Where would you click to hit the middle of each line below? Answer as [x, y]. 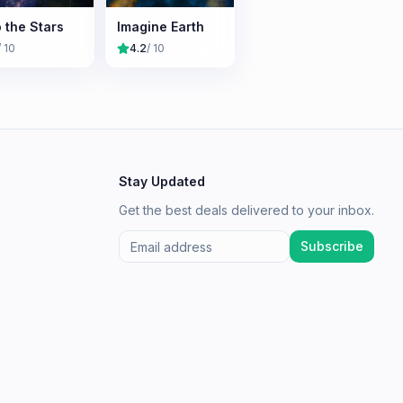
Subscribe [332, 246]
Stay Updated [162, 181]
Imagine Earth [161, 26]
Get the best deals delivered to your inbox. [246, 210]
